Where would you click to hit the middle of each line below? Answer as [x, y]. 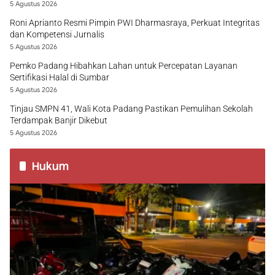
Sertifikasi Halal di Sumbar [60, 77]
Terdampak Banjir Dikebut [59, 120]
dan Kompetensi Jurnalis [57, 34]
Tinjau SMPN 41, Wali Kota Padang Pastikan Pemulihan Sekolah [131, 109]
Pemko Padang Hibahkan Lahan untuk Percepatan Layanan [124, 66]
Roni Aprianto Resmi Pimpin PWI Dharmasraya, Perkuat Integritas [135, 23]
